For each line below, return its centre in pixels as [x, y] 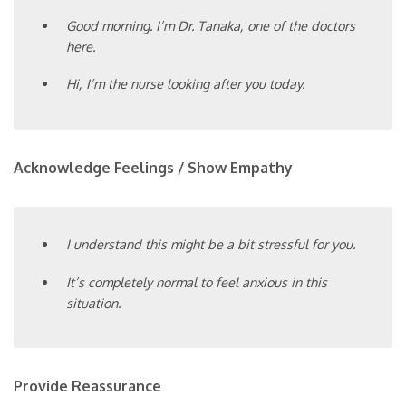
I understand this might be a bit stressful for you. [211, 244]
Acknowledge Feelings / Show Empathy [153, 168]
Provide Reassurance [87, 387]
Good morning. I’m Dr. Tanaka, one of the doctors [211, 25]
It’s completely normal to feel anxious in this [197, 281]
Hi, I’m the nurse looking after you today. [186, 84]
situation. [94, 302]
